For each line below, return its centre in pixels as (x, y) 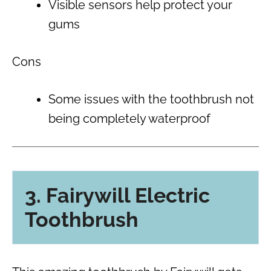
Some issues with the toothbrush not (151, 100)
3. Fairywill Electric (117, 195)
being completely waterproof (129, 119)
